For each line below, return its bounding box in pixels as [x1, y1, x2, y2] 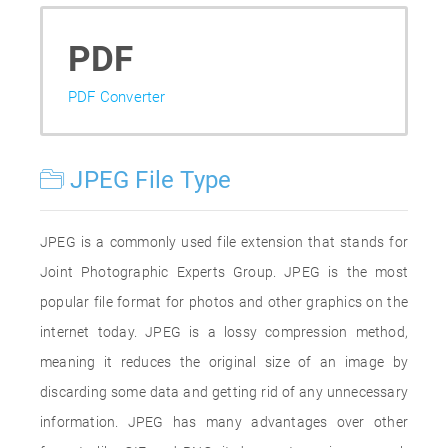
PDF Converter [68, 88, 166, 106]
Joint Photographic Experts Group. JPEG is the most [40, 264, 408, 280]
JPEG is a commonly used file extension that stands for [40, 234, 408, 250]
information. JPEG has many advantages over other [40, 414, 408, 430]
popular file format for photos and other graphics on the [40, 294, 408, 310]
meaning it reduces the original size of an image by [40, 354, 408, 370]
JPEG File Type [64, 166, 232, 194]
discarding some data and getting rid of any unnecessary [40, 384, 408, 400]
